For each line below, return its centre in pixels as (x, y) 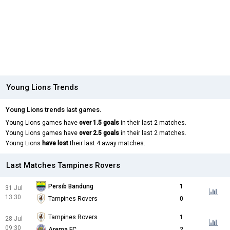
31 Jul (14, 188)
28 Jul (14, 219)
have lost (55, 143)
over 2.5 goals (99, 133)
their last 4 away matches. (107, 143)
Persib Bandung (71, 187)
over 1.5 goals (99, 123)
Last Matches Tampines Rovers (63, 166)
